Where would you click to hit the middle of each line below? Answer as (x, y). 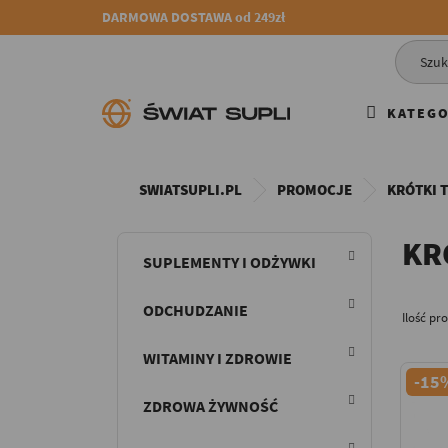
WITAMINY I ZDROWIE (217, 357)
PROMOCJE (314, 189)
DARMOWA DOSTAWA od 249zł (193, 17)
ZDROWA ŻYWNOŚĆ (210, 405)
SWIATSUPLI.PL (190, 189)
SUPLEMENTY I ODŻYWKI (229, 261)
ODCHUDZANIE (195, 309)
